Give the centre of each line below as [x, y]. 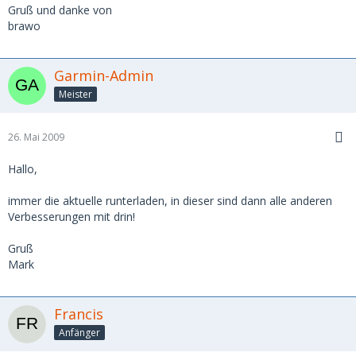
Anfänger [79, 332]
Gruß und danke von [60, 10]
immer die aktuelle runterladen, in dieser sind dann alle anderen [170, 200]
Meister [75, 94]
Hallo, [23, 168]
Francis [79, 313]
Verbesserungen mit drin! [72, 216]
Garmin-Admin [104, 75]
